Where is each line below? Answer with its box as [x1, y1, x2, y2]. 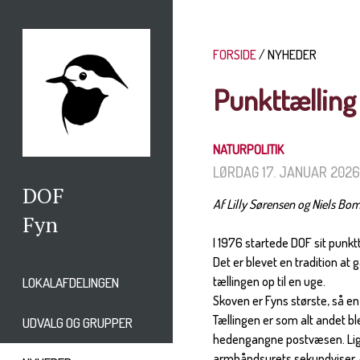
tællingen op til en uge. [213, 273, 326, 290]
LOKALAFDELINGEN [22, 274, 119, 292]
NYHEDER [268, 47, 317, 63]
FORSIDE [213, 47, 257, 63]
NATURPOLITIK [213, 141, 284, 158]
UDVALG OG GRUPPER [22, 314, 133, 332]
